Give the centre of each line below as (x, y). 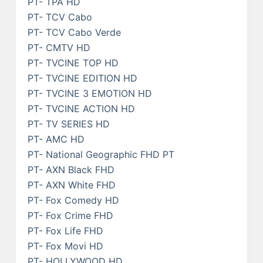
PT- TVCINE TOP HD (73, 63)
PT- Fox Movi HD (65, 246)
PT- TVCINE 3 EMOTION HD (90, 93)
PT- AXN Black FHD (71, 169)
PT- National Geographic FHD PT (101, 154)
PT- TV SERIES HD (68, 124)
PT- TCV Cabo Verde (74, 32)
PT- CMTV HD (59, 47)
